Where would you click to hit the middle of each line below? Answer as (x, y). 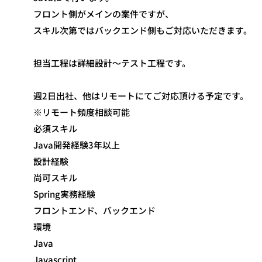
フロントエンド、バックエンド (94, 210)
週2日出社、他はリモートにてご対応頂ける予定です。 (141, 96)
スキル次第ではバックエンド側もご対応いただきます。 (143, 30)
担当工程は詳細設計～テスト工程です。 (112, 63)
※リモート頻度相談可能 (82, 112)
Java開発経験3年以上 (77, 145)
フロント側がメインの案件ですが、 (104, 14)
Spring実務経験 (64, 194)
